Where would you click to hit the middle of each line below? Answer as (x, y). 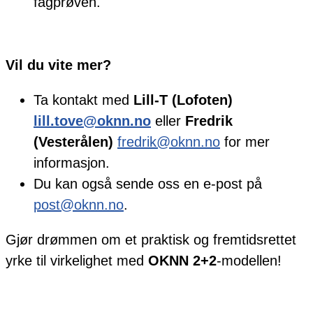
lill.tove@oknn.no (92, 121)
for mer (245, 142)
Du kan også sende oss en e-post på (148, 184)
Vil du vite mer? (58, 65)
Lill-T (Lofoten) (183, 100)
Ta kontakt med (83, 100)
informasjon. (72, 163)
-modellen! (249, 261)
